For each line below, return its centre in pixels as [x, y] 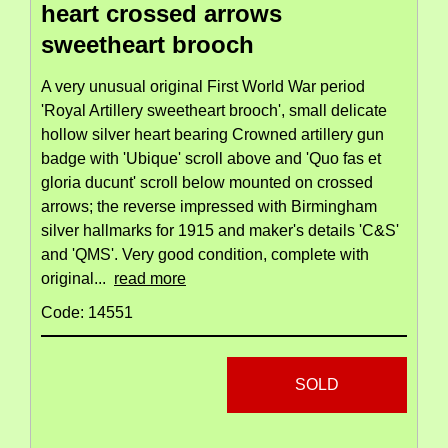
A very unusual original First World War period [203, 87]
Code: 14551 [87, 313]
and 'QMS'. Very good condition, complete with [205, 255]
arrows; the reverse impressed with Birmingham [209, 207]
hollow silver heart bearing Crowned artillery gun [212, 135]
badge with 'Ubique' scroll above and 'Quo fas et [211, 159]
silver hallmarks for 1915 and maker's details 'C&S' [220, 231]
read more [150, 279]
